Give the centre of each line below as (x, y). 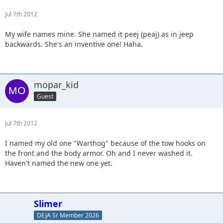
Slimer (48, 203)
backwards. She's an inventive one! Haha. (74, 44)
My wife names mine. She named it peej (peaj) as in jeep (99, 34)
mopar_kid (56, 84)
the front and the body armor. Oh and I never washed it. (99, 153)
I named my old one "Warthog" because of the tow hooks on (105, 143)
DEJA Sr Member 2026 (68, 215)
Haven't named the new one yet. (59, 163)
